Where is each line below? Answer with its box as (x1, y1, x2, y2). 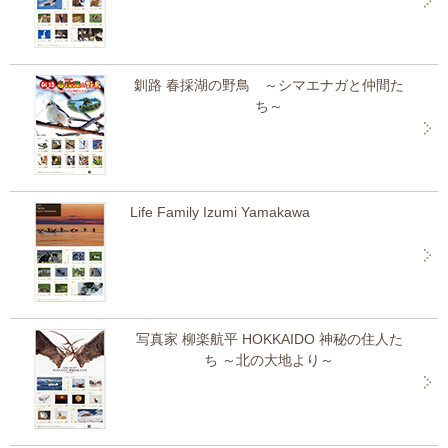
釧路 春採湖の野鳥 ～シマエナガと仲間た (134, 77, 404, 93)
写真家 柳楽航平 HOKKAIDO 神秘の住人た (135, 331, 403, 347)
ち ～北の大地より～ (204, 352, 334, 368)
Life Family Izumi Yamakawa (130, 204, 310, 220)
